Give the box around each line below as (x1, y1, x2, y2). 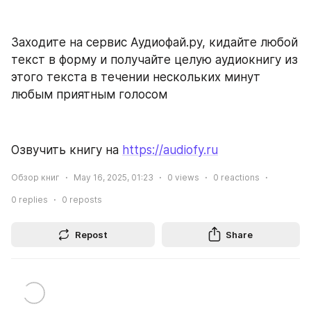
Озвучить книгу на (11, 143, 122, 157)
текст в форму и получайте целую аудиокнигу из (11, 52, 298, 67)
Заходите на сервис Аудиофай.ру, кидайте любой (11, 35, 298, 49)
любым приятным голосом (11, 87, 167, 101)
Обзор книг (11, 171, 60, 183)
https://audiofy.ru (122, 143, 218, 157)
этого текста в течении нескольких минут (11, 69, 260, 84)
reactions (219, 171, 260, 183)
